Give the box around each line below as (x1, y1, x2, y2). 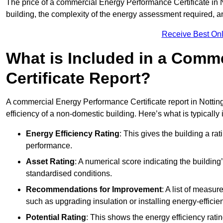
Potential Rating (26, 213, 86, 222)
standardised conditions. (26, 169, 112, 178)
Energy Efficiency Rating (26, 129, 119, 138)
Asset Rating (26, 157, 75, 166)
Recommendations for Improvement (26, 185, 162, 194)
